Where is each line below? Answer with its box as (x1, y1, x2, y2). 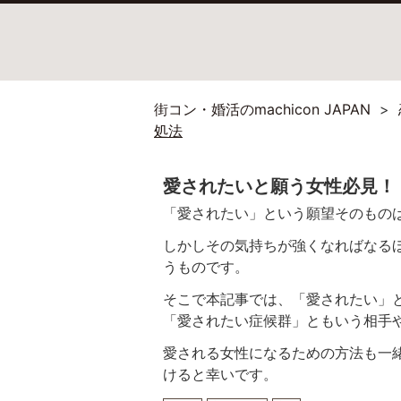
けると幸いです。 (163, 365, 277, 383)
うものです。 (163, 258, 249, 276)
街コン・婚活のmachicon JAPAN (154, 100, 375, 118)
